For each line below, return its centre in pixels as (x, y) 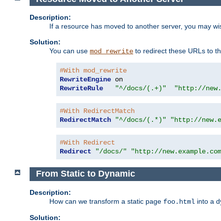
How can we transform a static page (106, 201)
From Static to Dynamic (85, 174)
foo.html (179, 202)
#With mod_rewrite (93, 71)
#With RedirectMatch (97, 111)
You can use (70, 51)
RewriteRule (81, 89)
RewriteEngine (85, 80)
